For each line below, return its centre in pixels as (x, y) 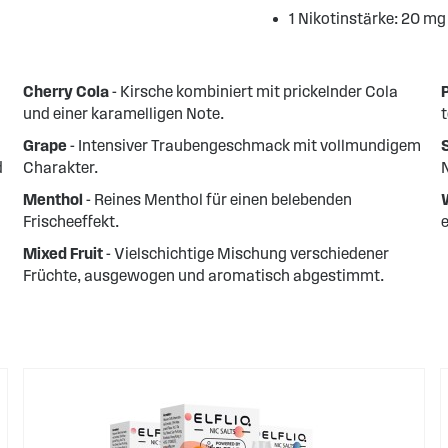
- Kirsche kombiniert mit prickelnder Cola (254, 91)
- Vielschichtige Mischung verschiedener (246, 253)
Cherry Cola (66, 91)
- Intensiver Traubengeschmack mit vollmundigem (244, 145)
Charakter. (61, 167)
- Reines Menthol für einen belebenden (218, 199)
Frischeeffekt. (71, 221)
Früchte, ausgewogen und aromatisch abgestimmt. (204, 275)
